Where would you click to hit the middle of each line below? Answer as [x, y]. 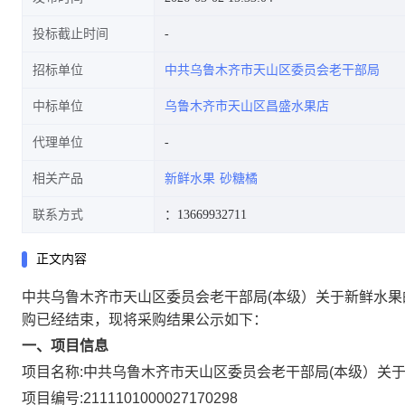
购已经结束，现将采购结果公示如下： [145, 320]
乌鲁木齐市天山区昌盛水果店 [247, 106]
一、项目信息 [65, 346]
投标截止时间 [71, 34]
